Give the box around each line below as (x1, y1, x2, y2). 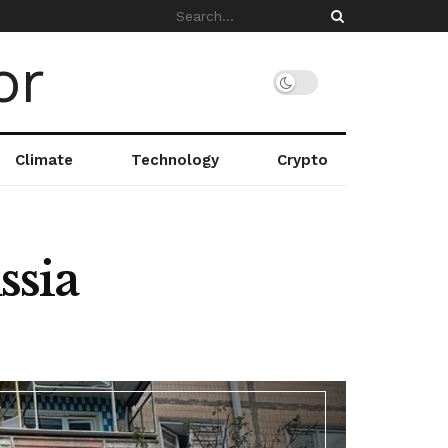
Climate (14, 151, 73, 169)
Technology (130, 151, 219, 169)
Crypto (276, 151, 328, 169)
